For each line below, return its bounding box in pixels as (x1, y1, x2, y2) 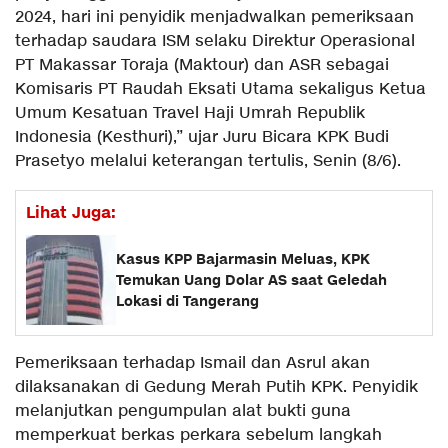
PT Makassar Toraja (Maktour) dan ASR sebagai (15, 55, 389, 77)
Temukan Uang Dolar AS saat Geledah (116, 270, 387, 290)
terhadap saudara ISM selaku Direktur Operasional (15, 31, 415, 53)
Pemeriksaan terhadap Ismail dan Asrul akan (15, 353, 370, 375)
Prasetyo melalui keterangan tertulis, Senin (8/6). (15, 151, 401, 173)
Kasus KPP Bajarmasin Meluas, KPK (116, 249, 370, 269)
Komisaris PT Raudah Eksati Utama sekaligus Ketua (15, 79, 426, 101)
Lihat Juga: (26, 202, 116, 225)
